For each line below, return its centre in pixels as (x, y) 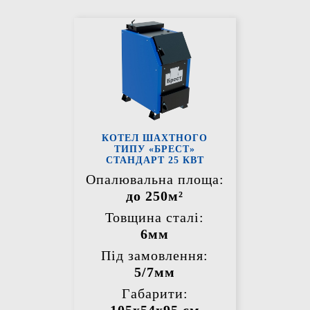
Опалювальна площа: (155, 180)
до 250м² (155, 196)
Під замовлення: (155, 256)
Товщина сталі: (155, 218)
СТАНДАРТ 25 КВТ (155, 161)
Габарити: (155, 294)
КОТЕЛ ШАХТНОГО (155, 138)
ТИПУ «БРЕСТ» (155, 149)
